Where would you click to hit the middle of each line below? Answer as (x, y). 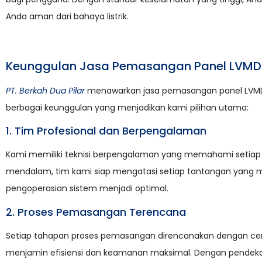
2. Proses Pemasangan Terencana (96, 212)
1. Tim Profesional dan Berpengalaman (106, 131)
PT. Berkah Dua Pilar (45, 90)
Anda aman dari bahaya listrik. (67, 16)
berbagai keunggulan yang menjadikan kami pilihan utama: (127, 107)
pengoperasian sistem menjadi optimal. (87, 189)
